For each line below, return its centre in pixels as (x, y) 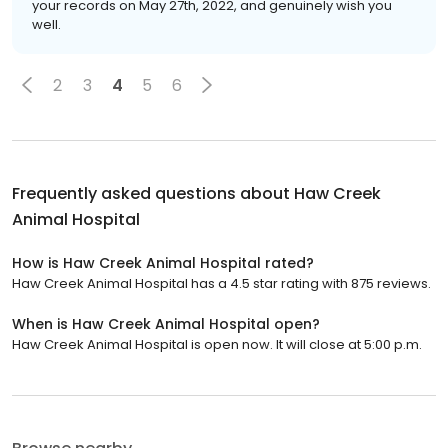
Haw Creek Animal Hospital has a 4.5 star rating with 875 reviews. (221, 283)
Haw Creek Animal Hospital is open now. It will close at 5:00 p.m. (217, 344)
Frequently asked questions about (153, 193)
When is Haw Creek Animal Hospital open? (166, 324)
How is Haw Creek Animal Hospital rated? (163, 263)
